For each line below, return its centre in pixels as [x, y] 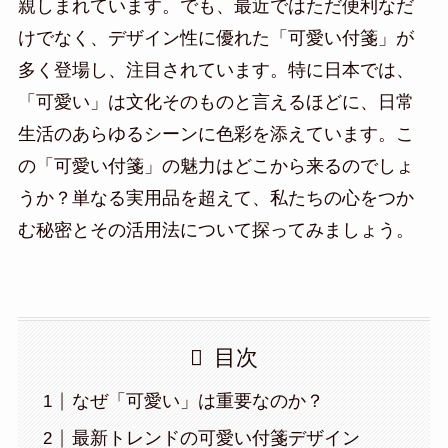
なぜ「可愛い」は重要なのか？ [197, 401]
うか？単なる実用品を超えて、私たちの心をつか [215, 197]
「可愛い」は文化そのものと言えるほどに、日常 [215, 101]
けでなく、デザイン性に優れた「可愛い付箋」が [215, 37]
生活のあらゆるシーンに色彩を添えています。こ [215, 133]
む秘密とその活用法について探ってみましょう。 [215, 229]
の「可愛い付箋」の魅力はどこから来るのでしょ [215, 165]
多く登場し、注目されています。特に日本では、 [215, 69]
